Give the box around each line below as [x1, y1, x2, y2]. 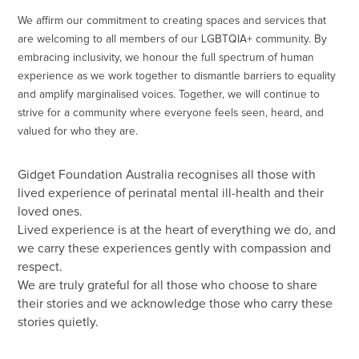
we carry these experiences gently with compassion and [18, 242, 332, 255]
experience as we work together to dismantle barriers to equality [18, 71, 337, 83]
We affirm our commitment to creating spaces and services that [18, 15, 327, 27]
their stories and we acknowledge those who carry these [18, 297, 333, 310]
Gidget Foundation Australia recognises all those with [18, 168, 317, 181]
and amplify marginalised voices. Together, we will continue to [18, 89, 321, 101]
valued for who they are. [18, 126, 139, 138]
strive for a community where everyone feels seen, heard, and [18, 107, 325, 119]
